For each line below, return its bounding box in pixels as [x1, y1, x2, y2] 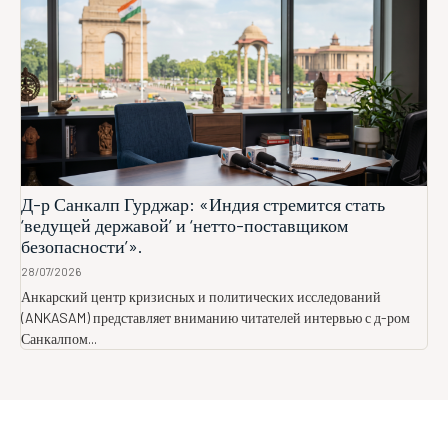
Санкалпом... [21, 330, 97, 348]
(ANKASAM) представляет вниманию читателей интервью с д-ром [21, 309, 410, 327]
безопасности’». [21, 235, 143, 258]
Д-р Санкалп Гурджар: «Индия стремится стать [21, 193, 385, 216]
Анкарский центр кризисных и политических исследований [21, 288, 381, 306]
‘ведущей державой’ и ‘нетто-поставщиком [21, 214, 348, 237]
